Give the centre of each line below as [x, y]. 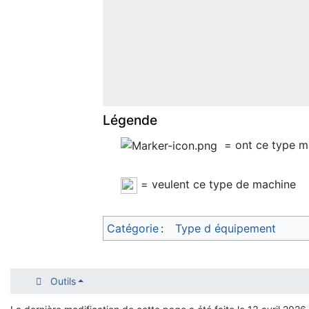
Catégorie [133, 228]
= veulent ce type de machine [216, 185]
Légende [130, 120]
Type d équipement [226, 228]
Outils [63, 281]
